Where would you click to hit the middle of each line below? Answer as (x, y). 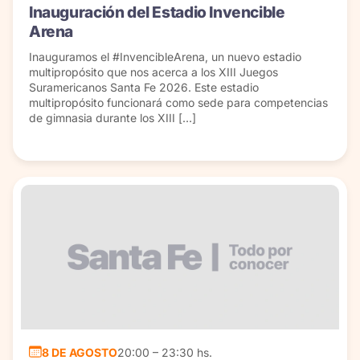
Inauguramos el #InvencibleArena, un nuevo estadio (165, 57)
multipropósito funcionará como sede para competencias (178, 103)
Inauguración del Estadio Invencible (157, 12)
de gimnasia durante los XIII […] (112, 118)
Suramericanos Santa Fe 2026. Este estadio (144, 88)
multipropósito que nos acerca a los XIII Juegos (153, 72)
